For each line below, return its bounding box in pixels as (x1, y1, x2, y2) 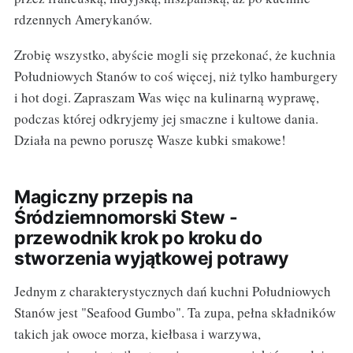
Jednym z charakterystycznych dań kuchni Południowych (13, 282, 331, 301)
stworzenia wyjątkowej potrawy (13, 247, 289, 270)
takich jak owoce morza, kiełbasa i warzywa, (13, 325, 261, 344)
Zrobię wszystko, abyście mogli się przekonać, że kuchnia (13, 46, 336, 65)
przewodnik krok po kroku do (13, 227, 262, 250)
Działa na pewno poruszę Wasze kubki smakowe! (13, 131, 286, 150)
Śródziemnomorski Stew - (13, 206, 238, 229)
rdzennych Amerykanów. (13, 10, 152, 29)
